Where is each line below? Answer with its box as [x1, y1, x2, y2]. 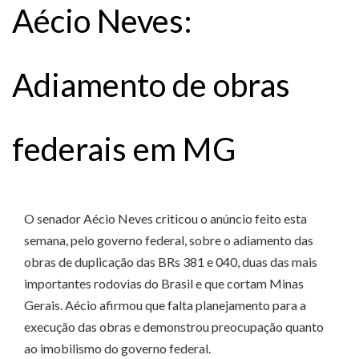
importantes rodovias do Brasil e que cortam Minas [24, 276, 304, 292]
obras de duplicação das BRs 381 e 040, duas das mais [24, 254, 317, 270]
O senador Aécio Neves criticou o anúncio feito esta [24, 211, 307, 227]
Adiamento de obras [12, 65, 290, 104]
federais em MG [12, 129, 236, 168]
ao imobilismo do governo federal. [24, 341, 211, 357]
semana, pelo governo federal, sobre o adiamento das [24, 232, 313, 248]
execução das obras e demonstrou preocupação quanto [24, 319, 324, 335]
